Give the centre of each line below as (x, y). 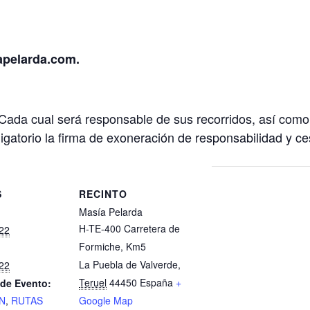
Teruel (93, 282)
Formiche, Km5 (112, 246)
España (156, 282)
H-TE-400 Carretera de (129, 228)
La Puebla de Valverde (128, 264)
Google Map (106, 300)
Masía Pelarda (111, 211)
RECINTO (103, 193)
